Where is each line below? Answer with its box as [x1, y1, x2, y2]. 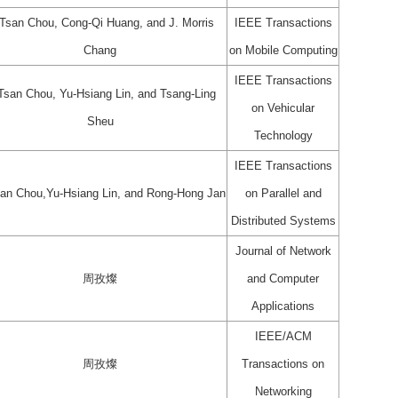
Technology [253, 128, 313, 142]
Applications [251, 298, 314, 313]
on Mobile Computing [228, 43, 338, 57]
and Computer [247, 271, 319, 285]
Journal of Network [235, 243, 331, 258]
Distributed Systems [230, 213, 336, 227]
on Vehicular [251, 100, 314, 115]
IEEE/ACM [254, 329, 312, 343]
